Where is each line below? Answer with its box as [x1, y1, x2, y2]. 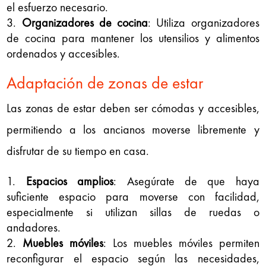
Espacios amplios [26, 173, 114, 189]
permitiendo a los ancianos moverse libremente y [7, 121, 259, 137]
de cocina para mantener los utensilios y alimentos [7, 30, 259, 46]
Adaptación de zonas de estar [7, 72, 204, 93]
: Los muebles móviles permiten [103, 235, 259, 251]
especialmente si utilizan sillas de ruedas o [7, 204, 259, 220]
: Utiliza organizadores [148, 14, 259, 30]
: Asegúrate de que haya [113, 173, 259, 189]
